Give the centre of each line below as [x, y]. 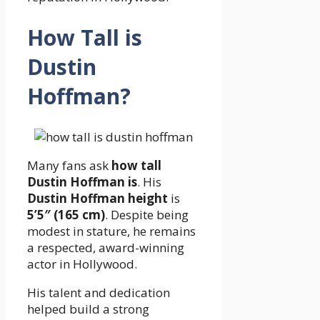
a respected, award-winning [106, 247]
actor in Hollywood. [82, 264]
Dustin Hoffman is [82, 181]
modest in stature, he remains [111, 231]
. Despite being [147, 214]
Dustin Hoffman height [97, 198]
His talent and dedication [99, 292]
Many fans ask [69, 165]
